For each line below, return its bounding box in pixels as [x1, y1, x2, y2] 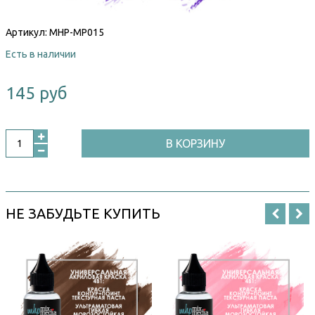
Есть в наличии [6, 49, 76, 60]
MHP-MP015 [49, 27, 104, 39]
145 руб [6, 84, 67, 103]
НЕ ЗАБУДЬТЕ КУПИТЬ [6, 205, 160, 222]
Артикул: [6, 27, 49, 39]
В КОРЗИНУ [166, 137, 225, 150]
